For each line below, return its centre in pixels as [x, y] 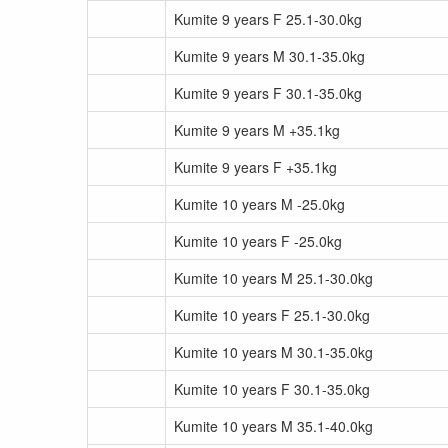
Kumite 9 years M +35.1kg [257, 130]
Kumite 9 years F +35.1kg [255, 167]
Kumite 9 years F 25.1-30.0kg [268, 19]
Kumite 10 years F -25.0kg [258, 241]
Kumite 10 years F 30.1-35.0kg [272, 389]
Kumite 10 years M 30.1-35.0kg [273, 352]
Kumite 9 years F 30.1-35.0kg [268, 93]
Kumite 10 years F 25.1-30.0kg [272, 315]
